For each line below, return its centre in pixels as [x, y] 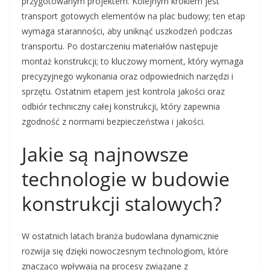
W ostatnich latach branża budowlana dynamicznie [120, 236]
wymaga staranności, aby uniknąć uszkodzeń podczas [127, 31]
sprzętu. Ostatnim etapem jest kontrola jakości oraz [123, 92]
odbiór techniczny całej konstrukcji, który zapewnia [121, 107]
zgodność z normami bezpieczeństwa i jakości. [113, 122]
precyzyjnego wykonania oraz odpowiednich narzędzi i [127, 77]
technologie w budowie [126, 179]
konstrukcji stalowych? [122, 204]
